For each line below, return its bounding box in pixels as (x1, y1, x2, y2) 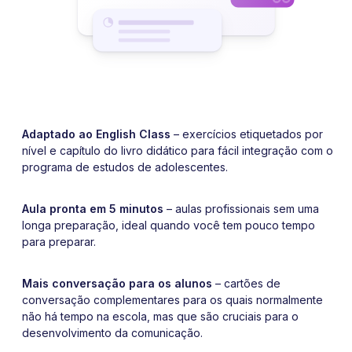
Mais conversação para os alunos (22, 276, 212, 290)
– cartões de (212, 276, 280, 290)
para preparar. (22, 234, 96, 248)
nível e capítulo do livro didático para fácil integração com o (22, 143, 333, 157)
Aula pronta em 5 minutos (22, 201, 163, 215)
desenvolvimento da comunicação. (22, 325, 203, 339)
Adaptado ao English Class (22, 126, 170, 141)
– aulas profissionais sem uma (163, 201, 319, 215)
